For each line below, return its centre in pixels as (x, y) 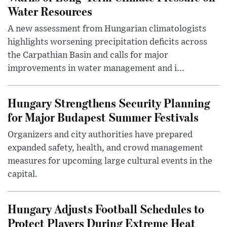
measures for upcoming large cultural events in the (110, 161)
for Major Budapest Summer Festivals (103, 117)
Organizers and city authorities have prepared (100, 135)
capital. (23, 175)
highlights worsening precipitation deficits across (107, 42)
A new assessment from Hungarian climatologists (107, 29)
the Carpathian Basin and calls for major (88, 55)
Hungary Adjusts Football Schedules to (106, 209)
